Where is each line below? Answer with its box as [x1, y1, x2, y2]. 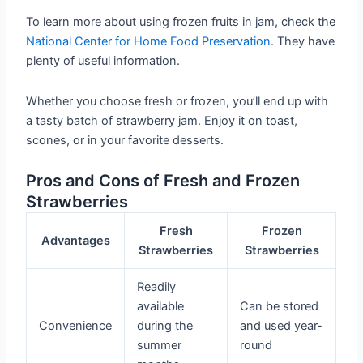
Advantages [41, 233, 110, 249]
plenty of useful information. [26, 53, 181, 69]
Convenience [39, 318, 113, 334]
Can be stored [240, 299, 319, 314]
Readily [137, 280, 177, 295]
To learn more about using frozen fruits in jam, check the [26, 15, 336, 30]
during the [137, 318, 194, 334]
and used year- [240, 318, 323, 334]
